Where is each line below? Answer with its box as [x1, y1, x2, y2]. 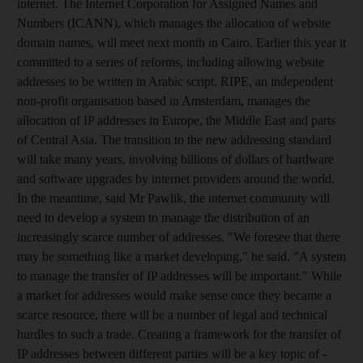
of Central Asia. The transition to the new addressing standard [17, 133, 331, 147]
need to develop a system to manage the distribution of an [17, 211, 310, 224]
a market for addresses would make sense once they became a [17, 288, 331, 302]
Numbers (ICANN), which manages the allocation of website [17, 16, 331, 30]
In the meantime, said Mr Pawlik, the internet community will [17, 191, 330, 205]
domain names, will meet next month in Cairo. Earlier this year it [17, 36, 346, 49]
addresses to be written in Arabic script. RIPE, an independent [17, 75, 333, 88]
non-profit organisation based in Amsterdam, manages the [17, 94, 310, 108]
